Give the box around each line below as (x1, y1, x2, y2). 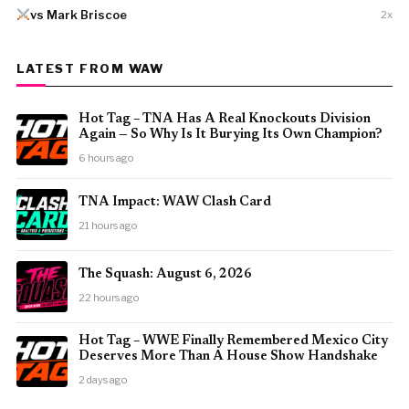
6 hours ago (78, 152, 133, 164)
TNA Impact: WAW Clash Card (78, 194, 271, 209)
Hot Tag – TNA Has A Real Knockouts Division (78, 112, 371, 126)
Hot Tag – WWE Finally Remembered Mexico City (78, 334, 388, 348)
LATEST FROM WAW (16, 61, 164, 76)
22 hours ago (78, 290, 139, 304)
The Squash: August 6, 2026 (78, 267, 252, 281)
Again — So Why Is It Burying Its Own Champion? (78, 128, 383, 142)
